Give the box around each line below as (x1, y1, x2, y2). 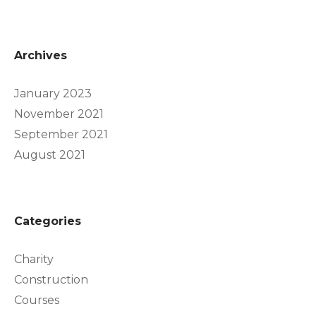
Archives (14, 48, 67, 62)
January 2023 (14, 86, 92, 100)
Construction (14, 272, 88, 286)
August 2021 (14, 147, 85, 162)
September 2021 (14, 127, 108, 141)
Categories (14, 214, 81, 228)
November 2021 (14, 107, 104, 121)
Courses (14, 293, 59, 307)
